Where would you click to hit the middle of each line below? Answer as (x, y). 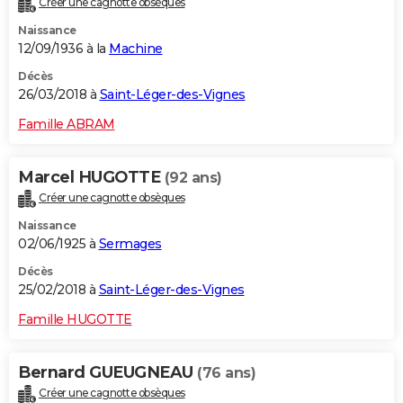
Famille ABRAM (67, 125)
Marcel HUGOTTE (91, 178)
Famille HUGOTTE (75, 319)
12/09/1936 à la (63, 49)
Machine (136, 49)
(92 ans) (193, 178)
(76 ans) (226, 372)
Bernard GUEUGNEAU (107, 372)
